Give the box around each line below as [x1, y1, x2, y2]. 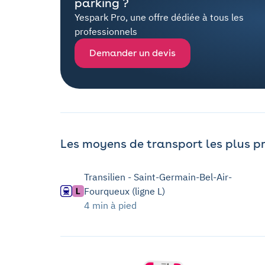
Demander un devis [89, 47, 176, 59]
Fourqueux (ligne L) [84, 185, 165, 198]
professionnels [75, 25, 137, 38]
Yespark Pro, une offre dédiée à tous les [75, 11, 244, 24]
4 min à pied [84, 199, 137, 212]
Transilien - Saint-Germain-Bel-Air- [84, 171, 232, 183]
